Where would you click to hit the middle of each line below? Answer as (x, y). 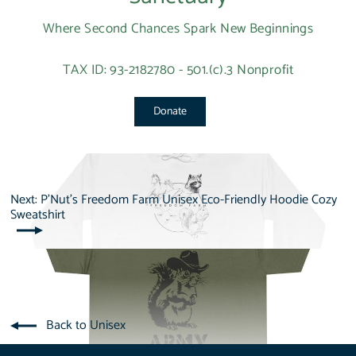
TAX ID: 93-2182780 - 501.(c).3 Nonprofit (178, 70)
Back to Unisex (85, 325)
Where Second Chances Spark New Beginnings (178, 28)
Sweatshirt (37, 215)
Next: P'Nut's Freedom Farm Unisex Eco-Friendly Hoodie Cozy (173, 199)
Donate (170, 111)
